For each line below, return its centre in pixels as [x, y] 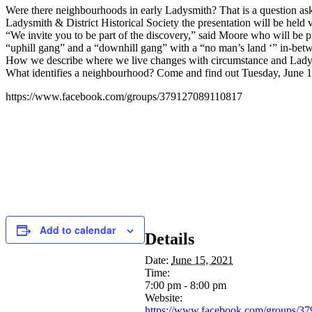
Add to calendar [78, 230]
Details [170, 239]
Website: [164, 297]
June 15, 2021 [202, 260]
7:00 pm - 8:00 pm [186, 285]
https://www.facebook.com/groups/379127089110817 [124, 96]
